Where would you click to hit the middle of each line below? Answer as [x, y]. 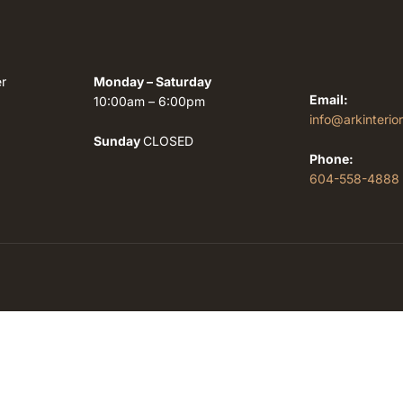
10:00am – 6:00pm [149, 101]
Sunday [118, 141]
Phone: [331, 159]
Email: [329, 99]
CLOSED [168, 141]
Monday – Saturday [152, 81]
